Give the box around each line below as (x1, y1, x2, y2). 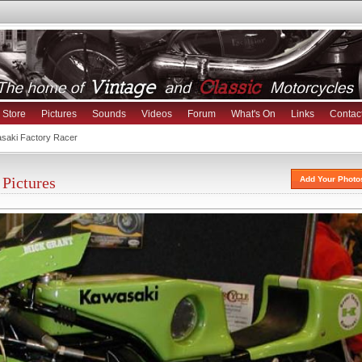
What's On (231, 108, 276, 120)
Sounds (92, 108, 126, 120)
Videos (141, 108, 172, 120)
